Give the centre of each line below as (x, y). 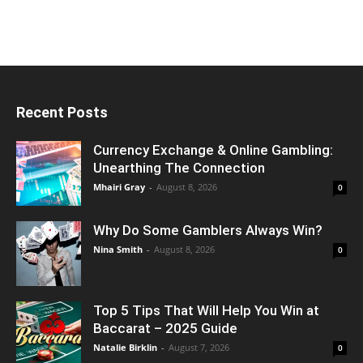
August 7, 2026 (199, 347)
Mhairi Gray (119, 186)
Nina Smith (118, 249)
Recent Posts (62, 112)
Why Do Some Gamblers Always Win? (208, 230)
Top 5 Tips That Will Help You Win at (206, 310)
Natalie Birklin (125, 347)
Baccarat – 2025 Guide (165, 328)
